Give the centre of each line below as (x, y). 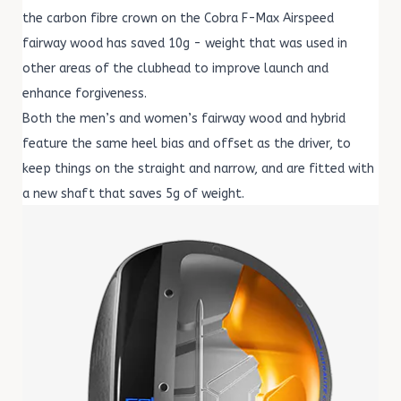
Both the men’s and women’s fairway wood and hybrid (184, 119)
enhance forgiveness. (85, 94)
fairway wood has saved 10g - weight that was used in (185, 44)
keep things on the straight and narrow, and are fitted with (198, 169)
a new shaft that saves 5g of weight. (133, 194)
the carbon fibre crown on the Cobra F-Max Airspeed (178, 19)
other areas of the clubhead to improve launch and (175, 69)
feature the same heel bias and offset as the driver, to (187, 144)
